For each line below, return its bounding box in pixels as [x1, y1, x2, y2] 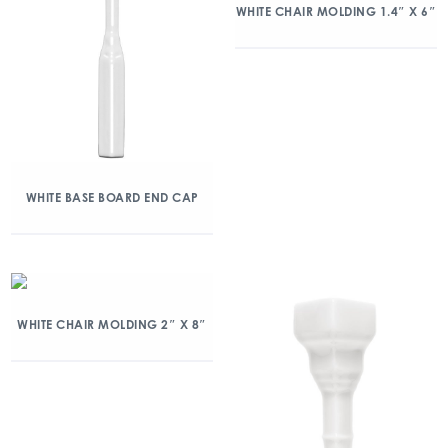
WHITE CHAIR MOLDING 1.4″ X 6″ [235, 4, 437, 20]
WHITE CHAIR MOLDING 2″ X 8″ [17, 317, 207, 333]
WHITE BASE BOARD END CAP [25, 190, 199, 206]
